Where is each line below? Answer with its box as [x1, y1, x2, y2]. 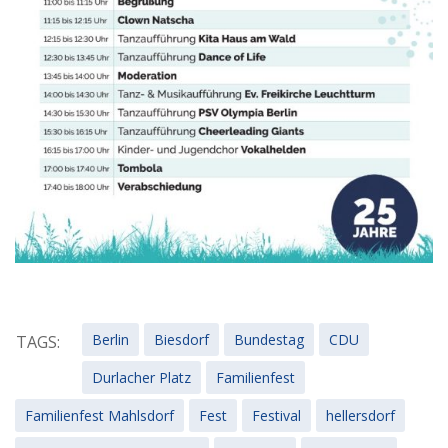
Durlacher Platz [92, 368, 191, 388]
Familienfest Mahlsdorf [25, 406, 174, 426]
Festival [252, 406, 301, 426]
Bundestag [234, 330, 304, 350]
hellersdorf [326, 406, 395, 426]
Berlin [92, 330, 129, 350]
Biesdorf [154, 330, 209, 350]
